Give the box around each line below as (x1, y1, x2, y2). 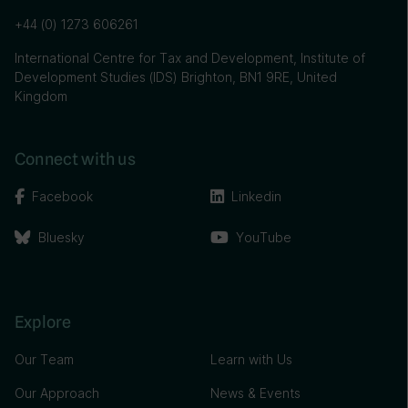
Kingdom (15, 88, 67, 104)
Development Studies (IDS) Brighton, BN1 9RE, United (15, 69, 337, 85)
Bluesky (38, 229, 85, 245)
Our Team (15, 352, 74, 367)
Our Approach (15, 385, 99, 401)
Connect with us (15, 149, 136, 168)
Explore (15, 312, 72, 331)
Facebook (32, 189, 93, 204)
